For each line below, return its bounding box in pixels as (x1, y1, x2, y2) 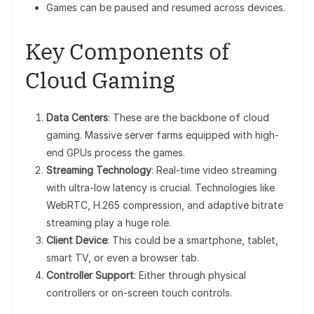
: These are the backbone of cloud (108, 111, 269, 124)
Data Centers (46, 111, 108, 124)
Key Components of (25, 36, 229, 67)
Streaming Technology (46, 164, 151, 177)
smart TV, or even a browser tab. (46, 252, 199, 264)
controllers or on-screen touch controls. (46, 287, 232, 299)
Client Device (46, 234, 107, 247)
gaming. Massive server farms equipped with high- (46, 129, 279, 142)
